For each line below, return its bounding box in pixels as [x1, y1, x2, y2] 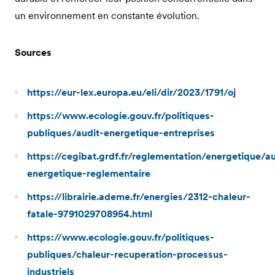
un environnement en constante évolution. [15, 9, 199, 22]
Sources [15, 46, 54, 59]
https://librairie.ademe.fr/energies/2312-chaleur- [27, 190, 250, 203]
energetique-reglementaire [27, 167, 150, 180]
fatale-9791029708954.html [27, 207, 152, 220]
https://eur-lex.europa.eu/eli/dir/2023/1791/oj [27, 86, 236, 99]
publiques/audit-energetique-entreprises [27, 126, 215, 139]
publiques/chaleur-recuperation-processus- [27, 248, 228, 261]
